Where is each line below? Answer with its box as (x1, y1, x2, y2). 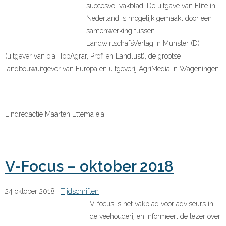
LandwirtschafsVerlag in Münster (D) (86, 40, 200, 48)
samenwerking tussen (86, 27, 155, 36)
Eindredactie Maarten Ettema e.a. (5, 110, 106, 119)
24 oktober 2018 (5, 188, 55, 196)
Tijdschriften (61, 188, 99, 196)
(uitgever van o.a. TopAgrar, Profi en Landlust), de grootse (5, 52, 181, 61)
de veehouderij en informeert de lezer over (90, 213, 220, 221)
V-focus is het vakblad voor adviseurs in (90, 200, 213, 209)
